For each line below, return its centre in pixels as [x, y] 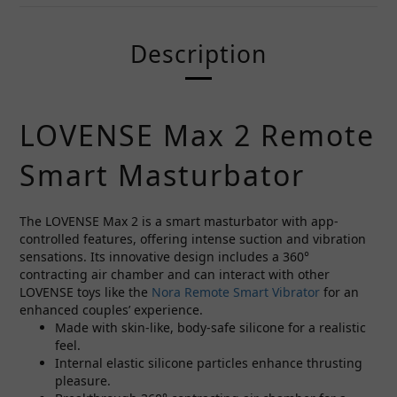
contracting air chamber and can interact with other [175, 274]
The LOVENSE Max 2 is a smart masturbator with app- [179, 221]
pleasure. [83, 381]
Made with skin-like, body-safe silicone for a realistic [210, 327]
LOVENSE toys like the [86, 292]
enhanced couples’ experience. [111, 310]
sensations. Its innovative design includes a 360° [164, 257]
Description [198, 54]
